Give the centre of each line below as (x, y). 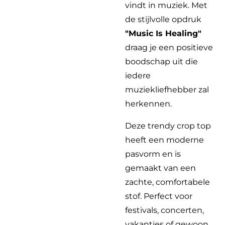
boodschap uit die (161, 62)
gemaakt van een (160, 168)
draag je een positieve (169, 47)
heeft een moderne (164, 140)
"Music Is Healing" (163, 33)
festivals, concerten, (164, 210)
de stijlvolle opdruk (163, 19)
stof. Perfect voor (159, 196)
